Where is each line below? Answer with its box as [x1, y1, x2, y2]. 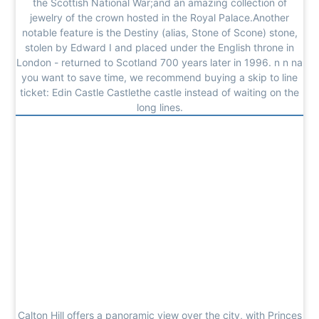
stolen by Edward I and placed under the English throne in [25, 41, 294, 53]
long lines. [136, 100, 183, 113]
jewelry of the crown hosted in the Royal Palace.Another [30, 11, 289, 23]
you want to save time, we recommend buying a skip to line [21, 70, 298, 83]
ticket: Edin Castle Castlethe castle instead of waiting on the [20, 85, 299, 98]
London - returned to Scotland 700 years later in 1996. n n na [16, 56, 303, 68]
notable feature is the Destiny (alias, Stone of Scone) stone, [21, 26, 298, 38]
